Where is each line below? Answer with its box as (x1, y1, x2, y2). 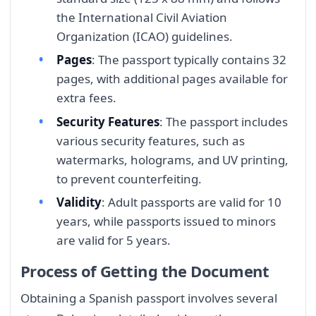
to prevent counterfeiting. (56, 170, 202, 187)
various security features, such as (56, 132, 245, 149)
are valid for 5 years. (56, 232, 171, 249)
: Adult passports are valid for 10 (102, 194, 281, 211)
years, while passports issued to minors (56, 213, 276, 230)
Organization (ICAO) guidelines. (56, 28, 233, 44)
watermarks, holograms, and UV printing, (56, 151, 288, 168)
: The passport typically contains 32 (92, 51, 286, 68)
